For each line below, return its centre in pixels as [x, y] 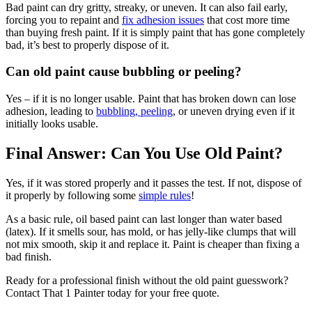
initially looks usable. [52, 124]
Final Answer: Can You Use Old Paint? [144, 154]
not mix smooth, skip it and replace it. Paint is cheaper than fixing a [153, 244]
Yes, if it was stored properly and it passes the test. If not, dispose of [154, 182]
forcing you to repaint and [64, 19]
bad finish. [29, 256]
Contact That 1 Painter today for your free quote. [112, 292]
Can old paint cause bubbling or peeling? [124, 72]
